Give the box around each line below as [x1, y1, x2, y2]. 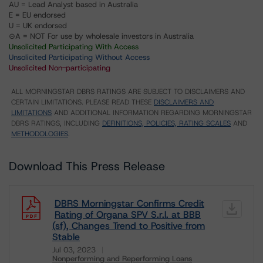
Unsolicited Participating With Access [9, 42, 139, 52]
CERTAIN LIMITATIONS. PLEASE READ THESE [11, 97, 154, 107]
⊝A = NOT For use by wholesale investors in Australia [9, 31, 194, 41]
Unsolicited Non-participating [9, 63, 110, 73]
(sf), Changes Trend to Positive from [52, 220, 205, 232]
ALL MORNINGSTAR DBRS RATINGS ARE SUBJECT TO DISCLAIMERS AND [11, 87, 245, 96]
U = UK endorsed [9, 21, 67, 31]
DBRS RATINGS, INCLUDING [11, 119, 102, 128]
